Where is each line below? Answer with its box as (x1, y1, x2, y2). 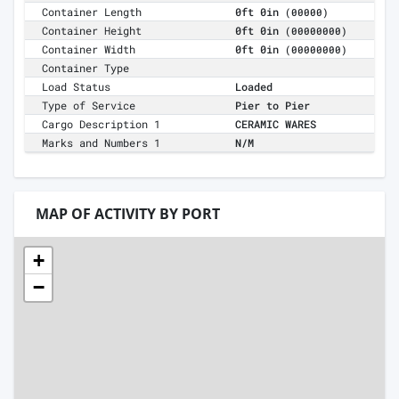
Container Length (42, 4, 142, 20)
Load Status (42, 79, 111, 94)
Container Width (42, 42, 136, 57)
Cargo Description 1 (42, 117, 161, 132)
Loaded (235, 79, 273, 94)
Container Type (42, 61, 130, 76)
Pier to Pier (235, 98, 310, 113)
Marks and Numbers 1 (42, 135, 161, 151)
